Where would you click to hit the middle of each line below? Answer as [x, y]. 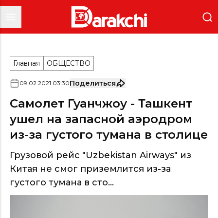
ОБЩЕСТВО [69, 63]
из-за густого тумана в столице [109, 135]
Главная [27, 63]
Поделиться [93, 83]
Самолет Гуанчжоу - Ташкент [101, 103]
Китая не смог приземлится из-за [90, 169]
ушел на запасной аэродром [101, 119]
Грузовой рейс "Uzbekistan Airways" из [100, 155]
